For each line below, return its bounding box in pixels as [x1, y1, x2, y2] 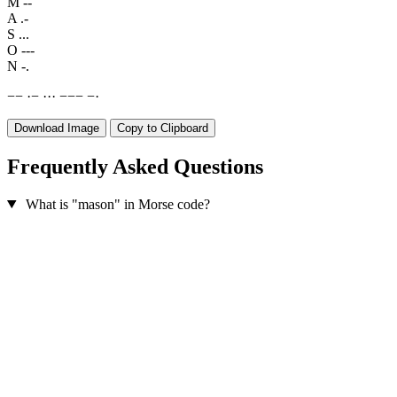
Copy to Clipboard [117, 121, 208, 136]
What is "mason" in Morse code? [25, 196, 210, 212]
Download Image [14, 121, 99, 136]
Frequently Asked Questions [7, 154, 263, 178]
